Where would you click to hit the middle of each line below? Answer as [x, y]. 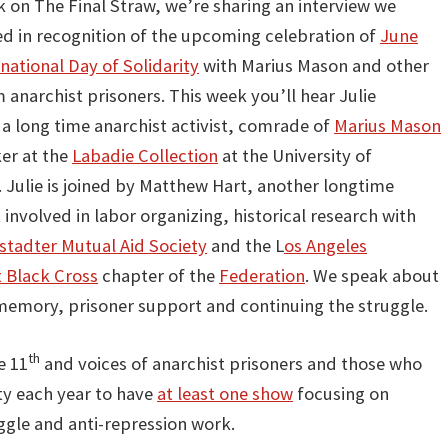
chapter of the [158, 275]
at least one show [225, 393]
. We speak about [372, 275]
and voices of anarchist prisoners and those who [231, 363]
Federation [262, 275]
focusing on [341, 393]
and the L [245, 245]
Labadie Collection [145, 155]
